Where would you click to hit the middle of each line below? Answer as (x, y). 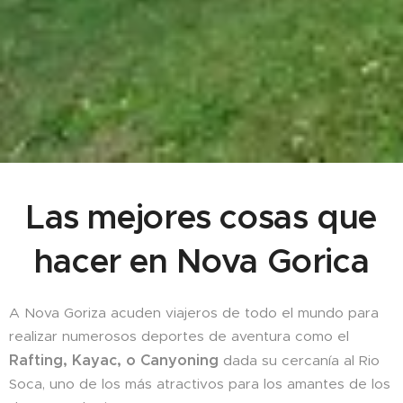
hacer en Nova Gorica (201, 261)
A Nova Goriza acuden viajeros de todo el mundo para (194, 313)
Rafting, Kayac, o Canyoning (114, 360)
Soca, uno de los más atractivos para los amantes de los (200, 384)
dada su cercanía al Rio (299, 360)
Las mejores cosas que (201, 217)
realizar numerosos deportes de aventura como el (179, 336)
